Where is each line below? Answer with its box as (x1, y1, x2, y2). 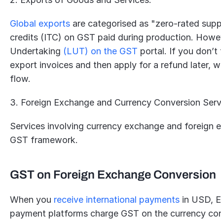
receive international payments (54, 194, 180, 205)
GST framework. (10, 135, 78, 145)
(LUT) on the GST (63, 46, 138, 56)
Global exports (10, 18, 71, 29)
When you (10, 194, 54, 205)
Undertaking (10, 46, 64, 56)
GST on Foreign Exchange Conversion (10, 168, 217, 181)
